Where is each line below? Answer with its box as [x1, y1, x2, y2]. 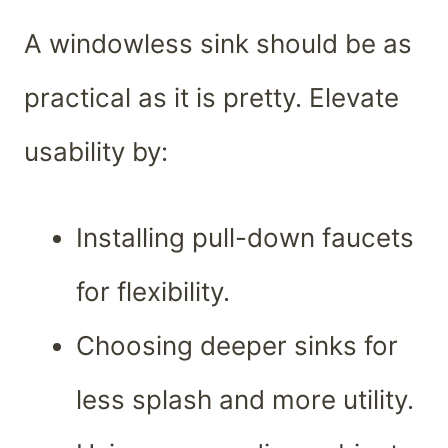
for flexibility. [76, 276, 230, 308]
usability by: [24, 136, 168, 168]
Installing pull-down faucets [76, 222, 414, 254]
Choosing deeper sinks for [76, 330, 398, 362]
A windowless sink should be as [24, 28, 412, 60]
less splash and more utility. [76, 384, 414, 416]
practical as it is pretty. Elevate [24, 82, 399, 114]
